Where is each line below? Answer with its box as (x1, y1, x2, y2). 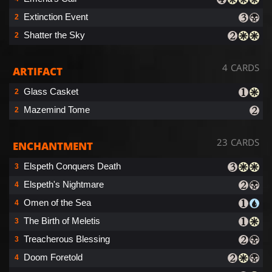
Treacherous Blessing (24, 233, 110, 244)
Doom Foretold (24, 251, 83, 262)
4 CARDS (222, 61, 259, 73)
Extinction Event (24, 11, 88, 22)
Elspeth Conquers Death (24, 160, 121, 171)
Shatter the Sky (24, 29, 85, 40)
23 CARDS (217, 135, 259, 148)
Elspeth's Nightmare (24, 178, 104, 189)
